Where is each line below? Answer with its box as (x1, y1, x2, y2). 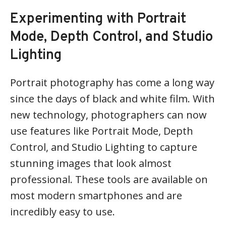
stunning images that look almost (10, 156, 172, 170)
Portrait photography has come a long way (10, 76, 214, 89)
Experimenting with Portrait (10, 10, 186, 28)
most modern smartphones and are (10, 189, 182, 202)
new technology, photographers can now (10, 108, 207, 122)
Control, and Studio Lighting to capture (10, 140, 197, 154)
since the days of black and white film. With (10, 92, 215, 105)
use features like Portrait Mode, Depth (10, 124, 193, 138)
